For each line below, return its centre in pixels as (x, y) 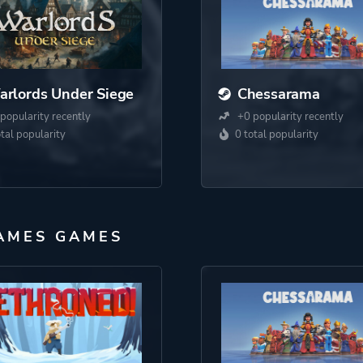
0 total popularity (276, 135)
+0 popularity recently (289, 117)
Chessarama (278, 94)
